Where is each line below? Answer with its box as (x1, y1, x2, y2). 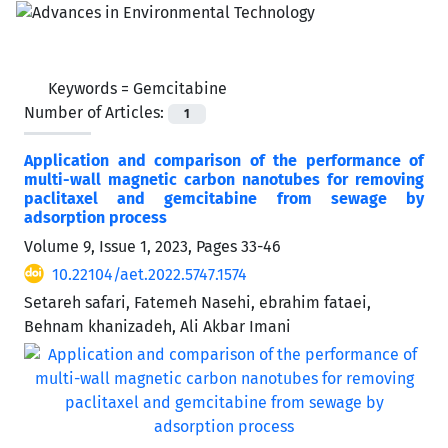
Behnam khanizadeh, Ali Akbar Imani (24, 316, 291, 336)
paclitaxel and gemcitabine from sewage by (24, 188, 424, 208)
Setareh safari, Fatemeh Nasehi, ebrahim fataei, (24, 292, 371, 312)
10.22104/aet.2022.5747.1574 (52, 264, 247, 284)
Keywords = (48, 78, 133, 98)
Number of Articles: (24, 102, 168, 122)
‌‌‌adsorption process (24, 207, 167, 227)
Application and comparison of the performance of (24, 150, 424, 170)
